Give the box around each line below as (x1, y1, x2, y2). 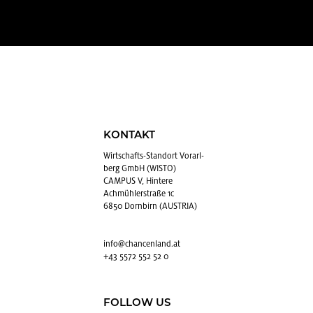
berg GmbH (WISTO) (103, 163, 176, 173)
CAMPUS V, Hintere (103, 176, 173, 186)
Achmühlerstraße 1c (103, 189, 174, 198)
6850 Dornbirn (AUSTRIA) (103, 201, 197, 211)
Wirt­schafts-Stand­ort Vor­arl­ (103, 151, 204, 161)
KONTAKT (103, 131, 155, 141)
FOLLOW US (103, 298, 170, 309)
